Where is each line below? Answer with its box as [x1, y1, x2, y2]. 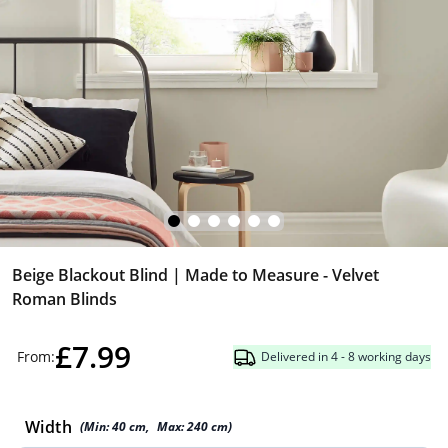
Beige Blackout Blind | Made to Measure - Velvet [12, 264, 379, 286]
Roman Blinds [12, 288, 117, 310]
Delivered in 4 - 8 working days [261, 348, 432, 365]
